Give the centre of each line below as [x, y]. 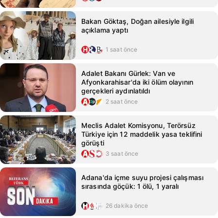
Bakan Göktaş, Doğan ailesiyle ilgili [138, 21]
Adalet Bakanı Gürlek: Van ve [128, 73]
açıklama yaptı [105, 30]
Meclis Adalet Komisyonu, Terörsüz [138, 125]
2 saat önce [122, 101]
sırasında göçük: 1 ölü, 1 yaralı [130, 186]
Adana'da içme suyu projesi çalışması [143, 177]
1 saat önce [122, 49]
